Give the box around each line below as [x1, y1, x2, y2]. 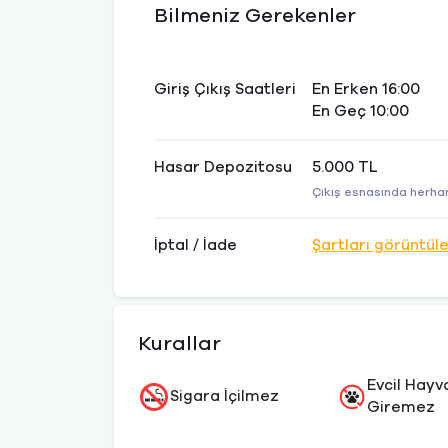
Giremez [367, 400, 436, 415]
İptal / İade [154, 238, 237, 253]
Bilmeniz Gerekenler [154, 6, 356, 26]
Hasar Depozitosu [154, 160, 292, 175]
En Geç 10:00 [312, 104, 409, 119]
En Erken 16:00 [312, 82, 420, 97]
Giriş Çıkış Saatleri [154, 82, 296, 97]
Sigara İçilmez [170, 389, 279, 404]
